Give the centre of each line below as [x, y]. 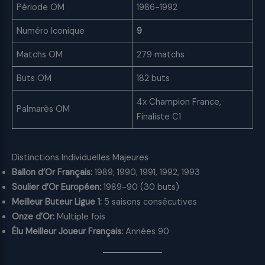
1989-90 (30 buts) [140, 188]
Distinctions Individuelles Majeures [80, 158]
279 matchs [161, 54]
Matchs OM [40, 54]
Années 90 [146, 232]
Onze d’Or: [33, 217]
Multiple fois [80, 217]
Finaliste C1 [159, 117]
